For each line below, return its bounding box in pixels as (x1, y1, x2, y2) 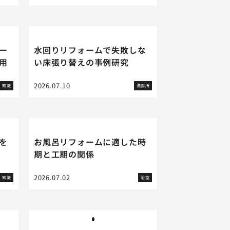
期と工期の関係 (34, 148, 94, 160)
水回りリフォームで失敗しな (34, 44, 146, 56)
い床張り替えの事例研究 (34, 56, 129, 68)
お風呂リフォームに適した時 (34, 136, 146, 148)
